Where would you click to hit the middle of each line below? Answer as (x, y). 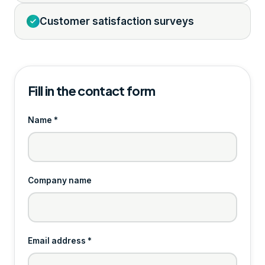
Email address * (60, 240)
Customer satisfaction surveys (117, 21)
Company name (60, 180)
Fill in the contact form (92, 91)
